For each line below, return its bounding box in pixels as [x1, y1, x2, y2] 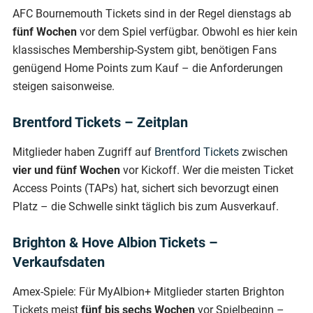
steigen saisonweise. [13, 79, 115, 93]
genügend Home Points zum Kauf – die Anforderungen [13, 61, 283, 75]
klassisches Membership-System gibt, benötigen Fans [13, 43, 277, 57]
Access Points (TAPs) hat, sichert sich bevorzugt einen [13, 181, 279, 195]
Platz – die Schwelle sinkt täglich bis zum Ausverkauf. [13, 199, 279, 213]
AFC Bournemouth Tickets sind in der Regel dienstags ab [13, 6, 291, 20]
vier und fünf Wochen [13, 163, 120, 177]
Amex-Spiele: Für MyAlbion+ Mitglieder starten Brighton [13, 284, 284, 298]
